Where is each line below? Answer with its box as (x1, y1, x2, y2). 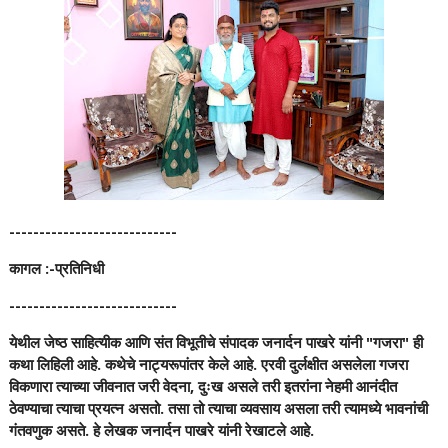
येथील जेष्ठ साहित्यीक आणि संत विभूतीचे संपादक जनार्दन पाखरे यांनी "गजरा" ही (8, 332, 423, 352)
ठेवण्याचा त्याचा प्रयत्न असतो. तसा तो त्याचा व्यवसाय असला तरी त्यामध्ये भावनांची (8, 398, 428, 418)
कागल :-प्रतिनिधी (8, 258, 104, 278)
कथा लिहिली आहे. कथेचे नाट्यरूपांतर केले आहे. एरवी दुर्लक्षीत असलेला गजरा (8, 354, 408, 374)
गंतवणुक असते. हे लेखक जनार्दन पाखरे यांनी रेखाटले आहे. (8, 420, 314, 440)
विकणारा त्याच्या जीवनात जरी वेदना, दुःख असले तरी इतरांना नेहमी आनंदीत (8, 376, 397, 396)
